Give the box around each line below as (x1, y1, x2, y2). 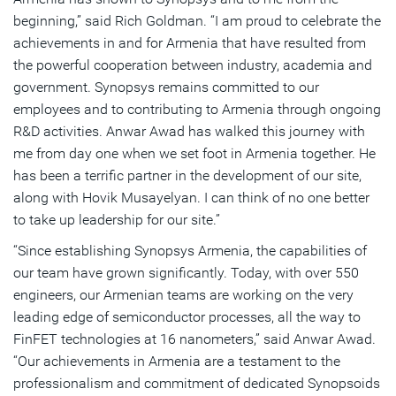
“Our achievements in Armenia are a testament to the (13, 353, 340, 370)
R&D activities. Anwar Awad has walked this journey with (13, 123, 365, 141)
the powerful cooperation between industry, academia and (13, 57, 372, 74)
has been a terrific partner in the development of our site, (13, 167, 362, 185)
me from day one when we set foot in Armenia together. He (13, 145, 376, 163)
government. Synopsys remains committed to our (13, 79, 319, 96)
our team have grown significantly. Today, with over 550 (13, 264, 359, 282)
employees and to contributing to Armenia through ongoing (13, 101, 381, 118)
